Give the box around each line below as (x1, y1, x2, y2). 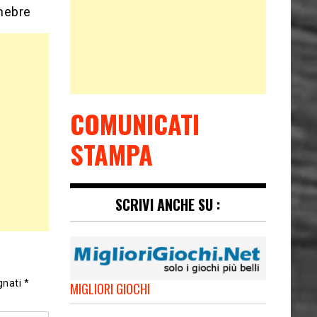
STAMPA (69, 134, 153, 173)
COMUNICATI (69, 104, 200, 142)
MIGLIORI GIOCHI (69, 279, 150, 298)
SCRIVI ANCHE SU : (115, 193, 221, 215)
